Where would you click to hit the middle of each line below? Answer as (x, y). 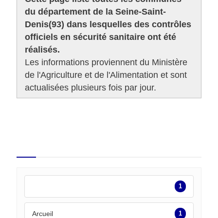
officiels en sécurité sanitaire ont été (101, 37)
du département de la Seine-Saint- (96, 11)
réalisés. (43, 49)
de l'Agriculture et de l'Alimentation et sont (106, 75)
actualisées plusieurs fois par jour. (91, 87)
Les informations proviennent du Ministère (106, 62)
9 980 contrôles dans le (84, 138)
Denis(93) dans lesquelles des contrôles (108, 24)
